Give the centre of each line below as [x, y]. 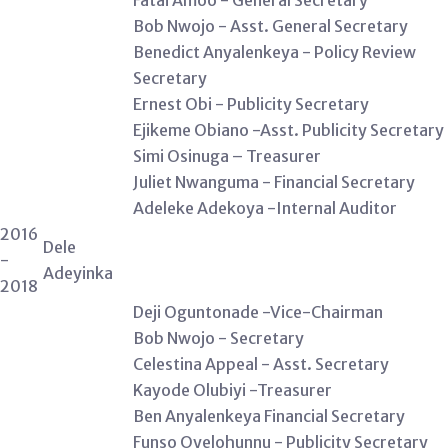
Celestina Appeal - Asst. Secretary [261, 364]
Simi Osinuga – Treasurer [227, 156]
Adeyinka [78, 273]
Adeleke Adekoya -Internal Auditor [265, 208]
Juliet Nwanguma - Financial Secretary [274, 182]
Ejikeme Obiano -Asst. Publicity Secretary [288, 130]
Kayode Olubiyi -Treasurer [232, 390]
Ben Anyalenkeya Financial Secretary [269, 416]
